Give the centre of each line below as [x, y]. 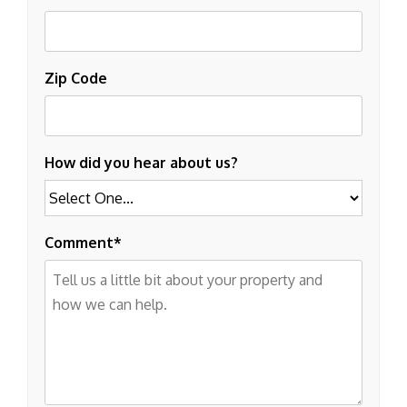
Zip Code [76, 79]
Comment [79, 243]
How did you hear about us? [141, 163]
